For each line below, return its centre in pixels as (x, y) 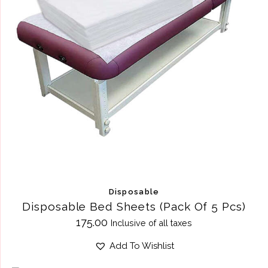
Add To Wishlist (141, 246)
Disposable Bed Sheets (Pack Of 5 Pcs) (134, 206)
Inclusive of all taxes (151, 223)
